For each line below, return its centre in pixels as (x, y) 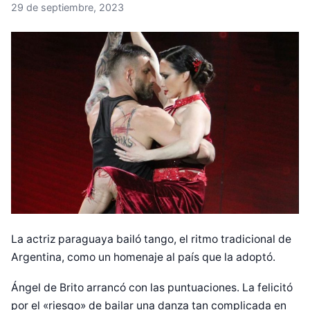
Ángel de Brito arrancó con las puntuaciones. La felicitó (152, 288)
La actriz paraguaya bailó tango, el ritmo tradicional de (151, 239)
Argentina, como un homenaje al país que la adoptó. (145, 257)
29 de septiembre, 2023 (67, 7)
